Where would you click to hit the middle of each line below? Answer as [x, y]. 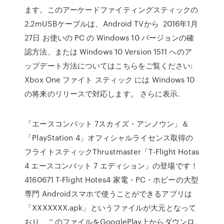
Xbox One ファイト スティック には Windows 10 [110, 79]
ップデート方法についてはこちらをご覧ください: [109, 65]
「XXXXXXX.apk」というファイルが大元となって [110, 207]
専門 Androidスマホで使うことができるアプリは [108, 193]
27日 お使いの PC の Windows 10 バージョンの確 [109, 37]
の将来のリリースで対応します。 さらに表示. [102, 93]
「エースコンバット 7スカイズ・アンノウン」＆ [107, 123]
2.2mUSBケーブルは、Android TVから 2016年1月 [111, 23]
